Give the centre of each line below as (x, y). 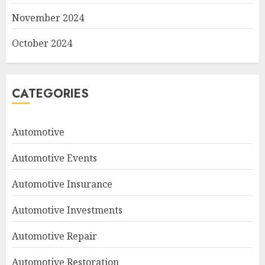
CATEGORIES (50, 94)
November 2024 (48, 18)
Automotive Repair (54, 236)
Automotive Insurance (62, 184)
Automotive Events (54, 158)
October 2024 (42, 43)
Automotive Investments (67, 210)
